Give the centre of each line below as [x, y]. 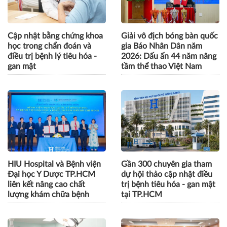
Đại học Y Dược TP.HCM [51, 175]
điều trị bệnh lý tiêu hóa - [52, 56]
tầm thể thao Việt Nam [161, 67]
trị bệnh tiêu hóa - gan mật [168, 185]
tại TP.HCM [142, 195]
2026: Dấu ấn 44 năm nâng [169, 56]
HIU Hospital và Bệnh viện [54, 164]
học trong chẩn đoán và [49, 46]
